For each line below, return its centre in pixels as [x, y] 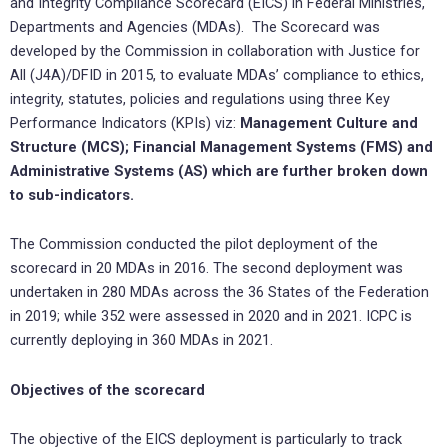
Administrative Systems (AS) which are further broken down [219, 170]
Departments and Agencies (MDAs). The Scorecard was [195, 26]
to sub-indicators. [74, 194]
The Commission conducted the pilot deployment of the [194, 244]
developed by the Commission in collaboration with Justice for [215, 50]
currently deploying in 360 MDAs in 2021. [145, 340]
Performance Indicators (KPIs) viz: [125, 122]
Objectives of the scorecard [107, 389]
